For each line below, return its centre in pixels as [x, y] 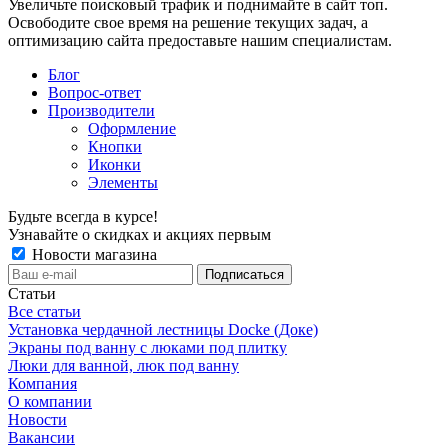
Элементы [123, 182]
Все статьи [44, 311]
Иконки [114, 164]
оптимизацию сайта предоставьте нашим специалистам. [200, 40]
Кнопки [115, 146]
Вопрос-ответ [94, 92]
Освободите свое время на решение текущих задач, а [188, 22]
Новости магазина [92, 254]
